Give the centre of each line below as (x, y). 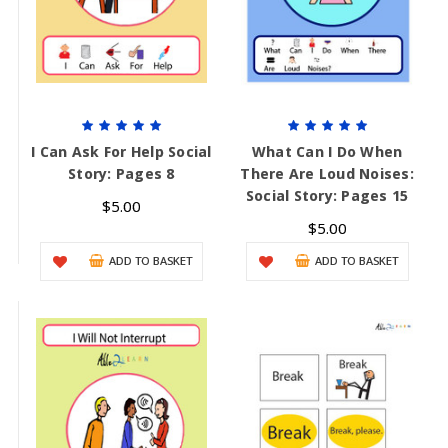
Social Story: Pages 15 (327, 196)
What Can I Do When (327, 152)
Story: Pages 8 (121, 174)
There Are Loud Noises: (327, 174)
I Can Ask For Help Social (121, 152)
